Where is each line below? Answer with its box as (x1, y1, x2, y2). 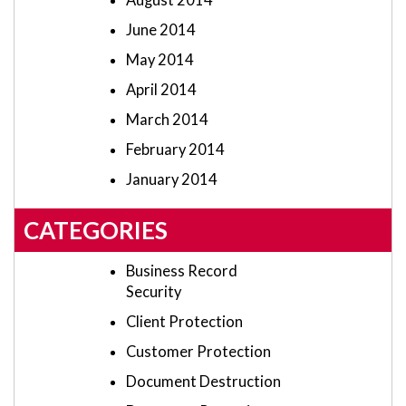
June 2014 (126, 21, 196, 40)
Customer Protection (126, 343, 271, 362)
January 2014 (126, 170, 217, 189)
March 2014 (126, 111, 208, 130)
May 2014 (126, 51, 194, 70)
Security (126, 283, 181, 302)
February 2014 (126, 140, 225, 159)
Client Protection (126, 313, 243, 332)
